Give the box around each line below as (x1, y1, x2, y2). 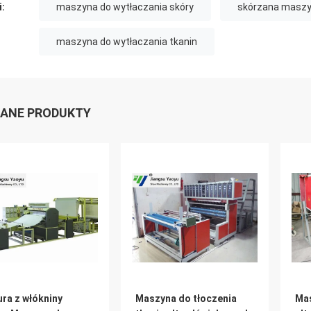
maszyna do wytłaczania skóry (56, 1, 194, 12)
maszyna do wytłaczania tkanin (56, 36, 197, 47)
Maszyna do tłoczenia (135, 293, 237, 304)
